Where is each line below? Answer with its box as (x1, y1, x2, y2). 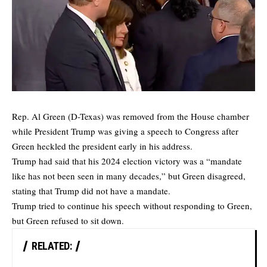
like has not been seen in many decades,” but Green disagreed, (12, 170, 246, 182)
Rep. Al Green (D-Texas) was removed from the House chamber (12, 110, 249, 123)
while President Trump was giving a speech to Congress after (12, 125, 238, 138)
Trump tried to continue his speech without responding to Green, (12, 200, 252, 212)
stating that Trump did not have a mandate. (12, 185, 170, 197)
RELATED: (32, 240, 72, 253)
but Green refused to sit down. (12, 215, 124, 227)
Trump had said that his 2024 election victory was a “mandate (12, 155, 242, 167)
